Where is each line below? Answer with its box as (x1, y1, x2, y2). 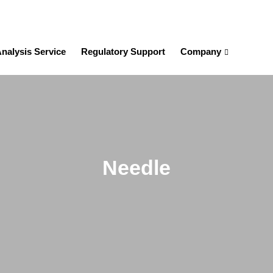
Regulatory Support (81, 46, 165, 57)
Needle (102, 156, 171, 179)
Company (180, 46, 221, 57)
